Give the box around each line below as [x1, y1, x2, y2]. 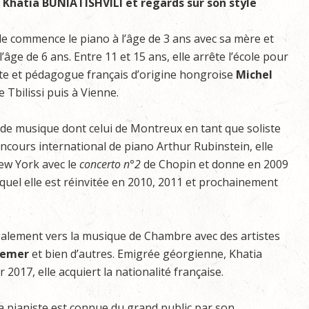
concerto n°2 [79, 157, 141, 172]
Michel [236, 67, 272, 82]
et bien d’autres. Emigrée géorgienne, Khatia [29, 246, 262, 261]
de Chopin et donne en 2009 [141, 157, 288, 172]
